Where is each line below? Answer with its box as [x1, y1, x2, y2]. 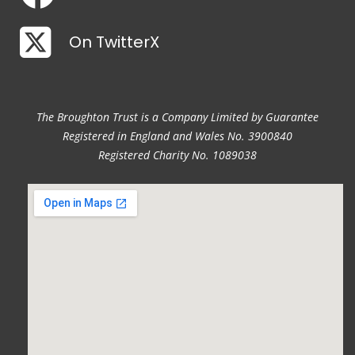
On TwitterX [69, 31, 160, 53]
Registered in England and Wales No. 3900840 [63, 128, 292, 143]
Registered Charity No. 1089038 [98, 147, 257, 162]
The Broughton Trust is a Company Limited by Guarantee [36, 109, 319, 124]
